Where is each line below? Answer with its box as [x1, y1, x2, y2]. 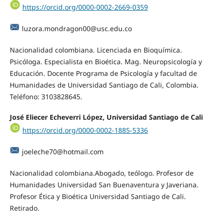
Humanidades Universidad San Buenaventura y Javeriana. [9, 180, 199, 190]
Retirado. [9, 203, 39, 213]
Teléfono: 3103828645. [9, 92, 82, 102]
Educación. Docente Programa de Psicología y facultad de [9, 69, 197, 78]
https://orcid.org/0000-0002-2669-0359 [22, 2, 148, 12]
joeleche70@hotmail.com [21, 147, 104, 157]
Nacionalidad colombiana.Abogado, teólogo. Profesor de [9, 168, 194, 178]
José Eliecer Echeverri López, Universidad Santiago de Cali [9, 112, 203, 122]
